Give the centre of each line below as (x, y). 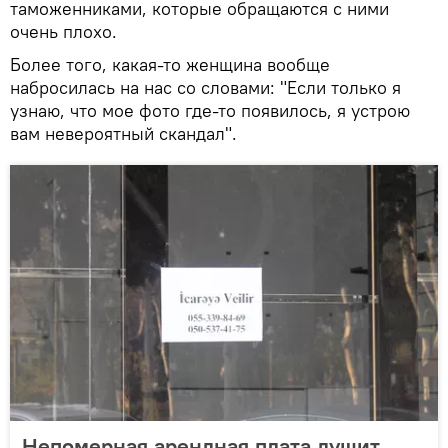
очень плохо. (63, 31)
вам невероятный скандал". (126, 133)
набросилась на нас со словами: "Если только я (205, 87)
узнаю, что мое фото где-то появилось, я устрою (210, 110)
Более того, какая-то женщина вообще (170, 64)
